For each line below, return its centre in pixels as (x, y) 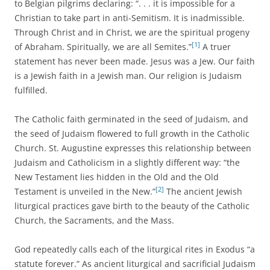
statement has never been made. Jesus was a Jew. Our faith (135, 61)
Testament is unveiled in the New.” (85, 192)
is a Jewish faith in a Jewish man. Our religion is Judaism (128, 76)
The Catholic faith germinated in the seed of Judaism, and (131, 119)
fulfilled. (32, 90)
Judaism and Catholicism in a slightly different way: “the (127, 163)
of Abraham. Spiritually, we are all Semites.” (103, 47)
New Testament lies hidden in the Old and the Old (117, 177)
